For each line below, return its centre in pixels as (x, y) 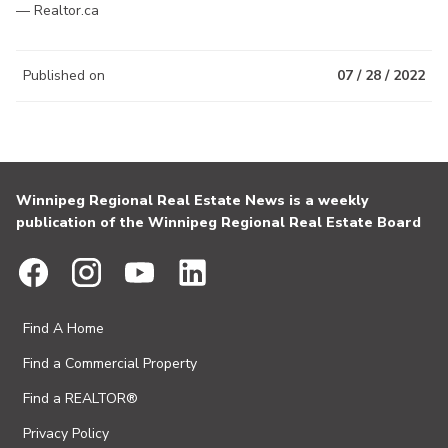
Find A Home (63, 329)
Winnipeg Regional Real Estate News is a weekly (192, 201)
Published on (64, 76)
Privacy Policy (66, 434)
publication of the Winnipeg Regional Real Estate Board (218, 223)
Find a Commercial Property (110, 364)
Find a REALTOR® (80, 399)
